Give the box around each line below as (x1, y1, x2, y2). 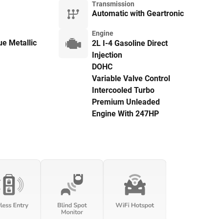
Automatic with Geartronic (91, 8, 184, 18)
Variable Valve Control (91, 73, 170, 83)
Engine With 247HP (91, 109, 159, 118)
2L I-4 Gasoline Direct (91, 38, 168, 48)
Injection (91, 50, 122, 60)
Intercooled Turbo (91, 85, 154, 95)
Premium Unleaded (91, 97, 160, 107)
